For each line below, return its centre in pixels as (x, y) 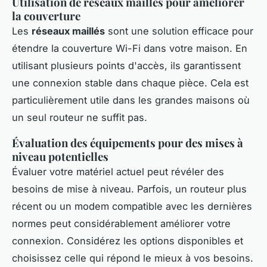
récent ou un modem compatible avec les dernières (132, 206)
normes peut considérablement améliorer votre (121, 223)
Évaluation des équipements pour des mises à (128, 142)
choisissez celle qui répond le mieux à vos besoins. (133, 258)
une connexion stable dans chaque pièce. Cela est (130, 83)
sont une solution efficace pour (179, 31)
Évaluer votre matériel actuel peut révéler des (118, 171)
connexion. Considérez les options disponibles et (128, 240)
